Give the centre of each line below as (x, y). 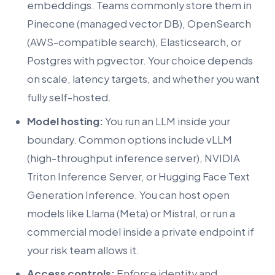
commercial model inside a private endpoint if (141, 231)
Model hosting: (65, 121)
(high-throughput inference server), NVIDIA (134, 158)
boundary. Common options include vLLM (130, 139)
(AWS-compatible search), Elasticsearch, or (134, 42)
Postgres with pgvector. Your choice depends (140, 61)
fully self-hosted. (69, 98)
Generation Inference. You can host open (128, 195)
